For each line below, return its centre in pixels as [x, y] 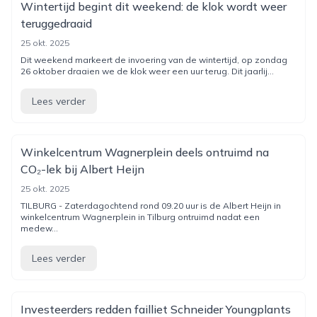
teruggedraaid [56, 23]
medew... [39, 228]
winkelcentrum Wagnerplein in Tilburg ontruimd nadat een [140, 217]
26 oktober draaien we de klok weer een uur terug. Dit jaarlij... [147, 71]
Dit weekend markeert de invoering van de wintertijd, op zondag [154, 60]
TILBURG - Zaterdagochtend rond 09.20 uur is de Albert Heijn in [151, 206]
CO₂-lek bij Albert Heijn [82, 169]
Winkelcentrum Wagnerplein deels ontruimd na [145, 152]
